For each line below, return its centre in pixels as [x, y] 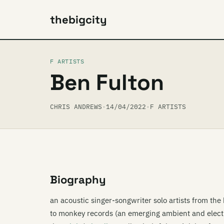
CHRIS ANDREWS [76, 107]
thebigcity [78, 19]
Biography [78, 179]
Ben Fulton [107, 82]
